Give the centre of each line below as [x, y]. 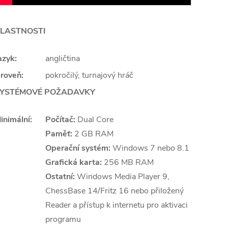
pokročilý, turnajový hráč [89, 75]
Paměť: [59, 134]
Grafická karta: [74, 162]
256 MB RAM [128, 162]
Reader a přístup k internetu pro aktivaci [117, 205]
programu [63, 219]
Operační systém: [78, 148]
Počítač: [60, 120]
